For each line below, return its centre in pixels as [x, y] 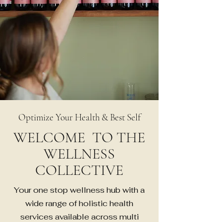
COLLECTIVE [79, 170]
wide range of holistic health [79, 203]
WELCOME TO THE [79, 137]
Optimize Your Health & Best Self [79, 117]
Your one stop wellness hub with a [79, 190]
